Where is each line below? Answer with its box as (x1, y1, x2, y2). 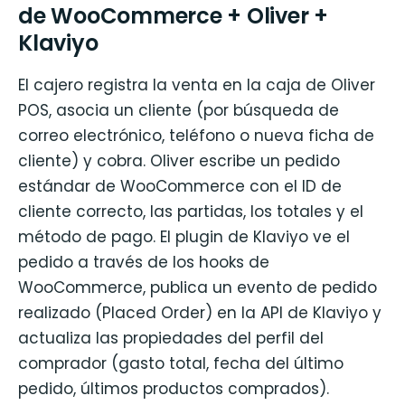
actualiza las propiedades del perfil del (18, 326, 324, 349)
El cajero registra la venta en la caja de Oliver (18, 73, 375, 96)
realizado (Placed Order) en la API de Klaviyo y (18, 301, 381, 324)
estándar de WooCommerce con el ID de (18, 174, 342, 197)
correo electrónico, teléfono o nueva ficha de (18, 124, 374, 146)
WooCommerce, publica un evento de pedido (18, 276, 377, 298)
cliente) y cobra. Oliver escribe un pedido (18, 149, 340, 172)
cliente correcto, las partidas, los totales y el (18, 200, 363, 222)
